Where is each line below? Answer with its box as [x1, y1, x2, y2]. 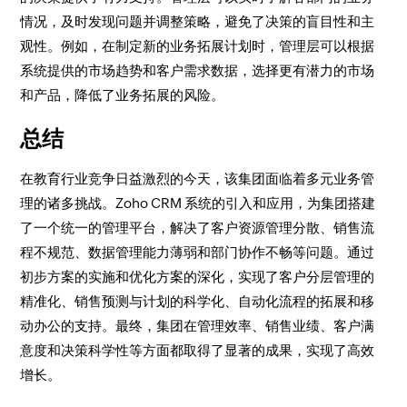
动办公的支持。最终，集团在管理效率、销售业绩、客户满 [20, 318, 375, 333]
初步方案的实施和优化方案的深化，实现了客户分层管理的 [20, 269, 375, 284]
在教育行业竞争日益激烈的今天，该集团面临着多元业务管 [20, 171, 375, 186]
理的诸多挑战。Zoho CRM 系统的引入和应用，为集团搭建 [20, 195, 376, 211]
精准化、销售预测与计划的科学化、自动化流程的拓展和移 [20, 293, 375, 309]
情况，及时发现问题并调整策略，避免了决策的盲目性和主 [20, 14, 375, 29]
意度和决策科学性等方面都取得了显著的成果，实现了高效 [20, 342, 375, 358]
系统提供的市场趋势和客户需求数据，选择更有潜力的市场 [20, 63, 375, 78]
